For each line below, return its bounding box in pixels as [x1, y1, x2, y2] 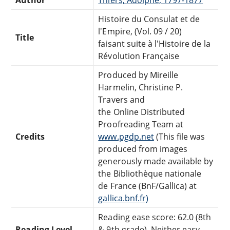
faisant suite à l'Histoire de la [98, 37, 210, 49]
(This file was [154, 130, 205, 142]
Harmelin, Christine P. [98, 81, 183, 93]
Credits [15, 130, 45, 142]
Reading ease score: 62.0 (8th [98, 211, 212, 223]
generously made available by [98, 155, 214, 167]
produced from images [98, 143, 188, 155]
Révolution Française [98, 50, 180, 62]
